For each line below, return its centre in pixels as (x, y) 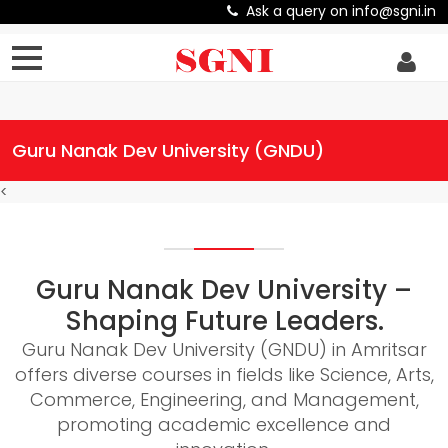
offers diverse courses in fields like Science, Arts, (224, 374)
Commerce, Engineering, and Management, (224, 399)
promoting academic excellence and (224, 424)
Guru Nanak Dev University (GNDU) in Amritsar (224, 349)
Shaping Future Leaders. (224, 321)
